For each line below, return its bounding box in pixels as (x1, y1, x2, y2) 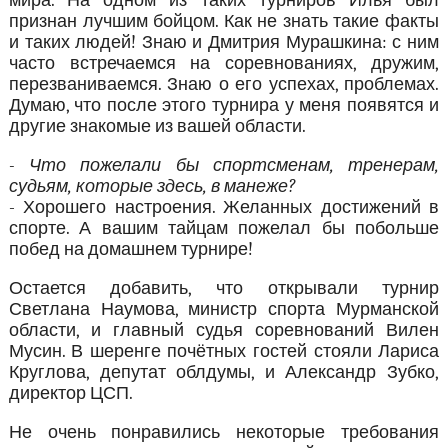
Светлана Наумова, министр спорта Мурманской (8, 299, 440, 321)
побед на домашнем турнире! (8, 239, 253, 261)
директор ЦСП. (8, 383, 133, 405)
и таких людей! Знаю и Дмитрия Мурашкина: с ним (8, 32, 440, 54)
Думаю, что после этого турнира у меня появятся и (8, 95, 440, 117)
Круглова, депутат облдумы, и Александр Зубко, (8, 362, 440, 384)
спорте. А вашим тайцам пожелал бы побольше (8, 218, 440, 240)
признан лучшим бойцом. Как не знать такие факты (8, 11, 440, 33)
